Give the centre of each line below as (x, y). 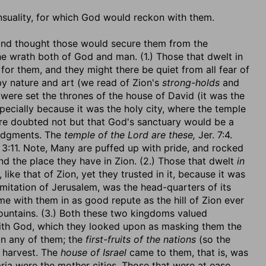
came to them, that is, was (187, 252)
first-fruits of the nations (141, 239)
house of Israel (94, 252)
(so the (213, 239)
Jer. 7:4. (214, 135)
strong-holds (191, 83)
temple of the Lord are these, (130, 135)
